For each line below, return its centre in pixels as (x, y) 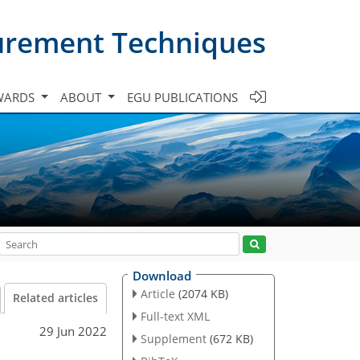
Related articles (55, 298)
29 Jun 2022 (73, 331)
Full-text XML (175, 316)
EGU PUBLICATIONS (182, 97)
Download (162, 276)
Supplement (173, 338)
